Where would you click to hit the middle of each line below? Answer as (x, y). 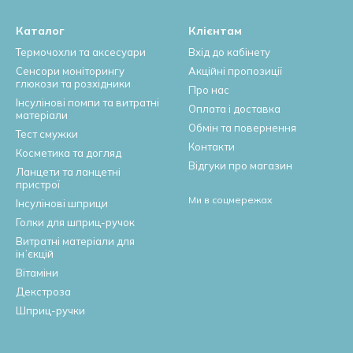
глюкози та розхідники (73, 84)
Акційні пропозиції (235, 71)
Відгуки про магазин (240, 165)
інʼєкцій (35, 254)
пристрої (38, 184)
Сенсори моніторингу (70, 71)
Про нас (209, 90)
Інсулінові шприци (62, 203)
